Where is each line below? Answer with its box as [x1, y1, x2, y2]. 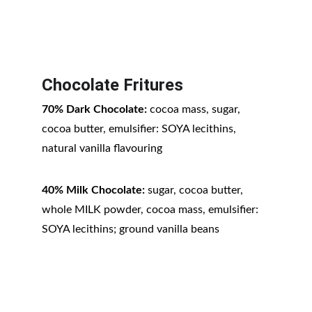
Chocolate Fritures [42, 75, 183, 95]
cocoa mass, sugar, [147, 104, 243, 115]
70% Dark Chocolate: [42, 104, 147, 115]
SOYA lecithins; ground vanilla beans [42, 224, 219, 235]
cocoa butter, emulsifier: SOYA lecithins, [42, 123, 239, 134]
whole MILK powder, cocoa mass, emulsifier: [42, 204, 261, 215]
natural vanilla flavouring [42, 143, 162, 154]
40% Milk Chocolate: [42, 185, 145, 196]
